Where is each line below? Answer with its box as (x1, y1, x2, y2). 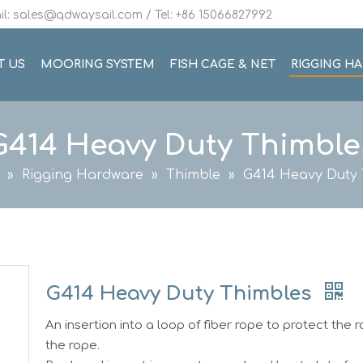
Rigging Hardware (21, 168, 143, 182)
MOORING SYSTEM (41, 58, 155, 70)
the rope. (45, 339, 100, 352)
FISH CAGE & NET (170, 58, 275, 70)
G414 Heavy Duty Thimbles (45, 283, 317, 305)
